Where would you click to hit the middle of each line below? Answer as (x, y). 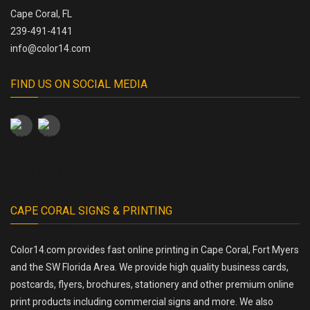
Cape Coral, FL (41, 13)
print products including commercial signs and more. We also (142, 301)
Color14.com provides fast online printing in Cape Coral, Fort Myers (155, 249)
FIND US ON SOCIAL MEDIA (79, 84)
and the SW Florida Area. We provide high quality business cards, (149, 267)
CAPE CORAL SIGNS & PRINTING (91, 210)
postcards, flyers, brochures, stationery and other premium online (152, 284)
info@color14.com (51, 48)
